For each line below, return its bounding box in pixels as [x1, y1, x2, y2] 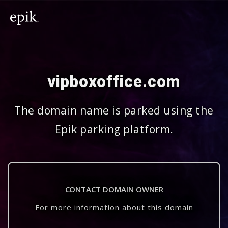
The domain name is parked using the [14, 103, 214, 118]
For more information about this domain [35, 202, 193, 212]
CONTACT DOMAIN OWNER [65, 184, 163, 194]
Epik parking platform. [54, 122, 174, 136]
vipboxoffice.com [47, 72, 181, 91]
